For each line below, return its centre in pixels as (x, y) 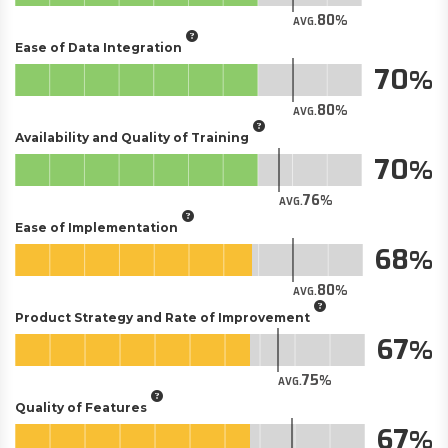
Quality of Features (81, 407)
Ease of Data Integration (98, 47)
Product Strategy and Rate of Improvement (162, 317)
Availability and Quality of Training (132, 137)
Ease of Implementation (96, 227)
